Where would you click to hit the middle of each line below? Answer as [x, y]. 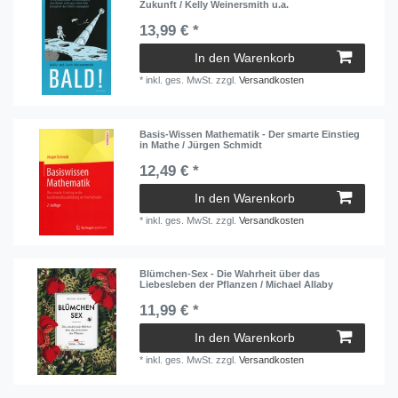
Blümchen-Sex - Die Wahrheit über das [230, 274]
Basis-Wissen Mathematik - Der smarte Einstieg [250, 134]
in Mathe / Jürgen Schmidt [201, 144]
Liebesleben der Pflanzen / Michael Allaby [237, 285]
